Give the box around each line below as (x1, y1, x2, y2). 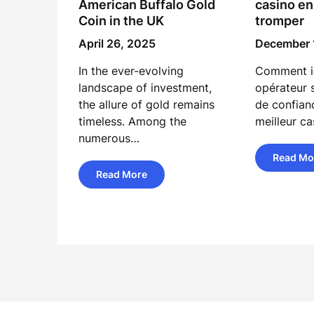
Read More (96, 168, 147, 180)
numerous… (78, 131, 139, 145)
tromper (254, 13, 304, 28)
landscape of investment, (78, 81, 212, 95)
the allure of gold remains (78, 97, 214, 111)
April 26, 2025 (78, 36, 156, 50)
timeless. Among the (78, 114, 186, 128)
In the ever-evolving (78, 64, 184, 78)
